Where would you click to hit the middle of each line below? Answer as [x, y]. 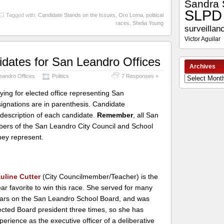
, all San [146, 115]
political [154, 15]
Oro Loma [130, 15]
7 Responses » [140, 76]
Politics [61, 76]
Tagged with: [22, 15]
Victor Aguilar [202, 39]
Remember [115, 115]
